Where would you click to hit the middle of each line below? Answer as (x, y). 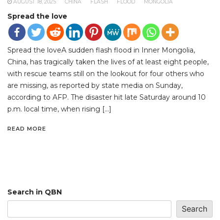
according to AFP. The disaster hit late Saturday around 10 (107, 97)
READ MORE (27, 128)
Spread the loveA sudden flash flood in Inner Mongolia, (101, 50)
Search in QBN (35, 192)
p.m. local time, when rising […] (59, 109)
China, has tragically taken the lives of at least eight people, (108, 62)
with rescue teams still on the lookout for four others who (106, 73)
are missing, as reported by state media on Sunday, (95, 85)
